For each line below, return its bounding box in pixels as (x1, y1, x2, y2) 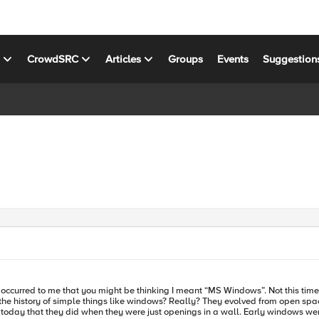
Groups (168, 52, 204, 66)
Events (217, 52, 249, 66)
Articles (105, 52, 142, 66)
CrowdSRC (27, 52, 79, 66)
